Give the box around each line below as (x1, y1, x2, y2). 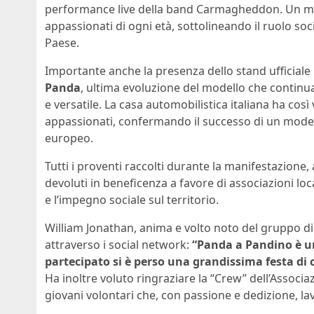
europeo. (45, 130, 93, 146)
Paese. (45, 35, 79, 51)
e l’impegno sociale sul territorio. (45, 192, 219, 208)
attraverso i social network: (45, 237, 192, 253)
